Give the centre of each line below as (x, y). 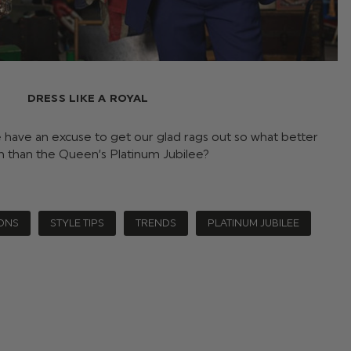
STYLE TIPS (77, 223)
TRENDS (156, 223)
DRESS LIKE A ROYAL (88, 98)
